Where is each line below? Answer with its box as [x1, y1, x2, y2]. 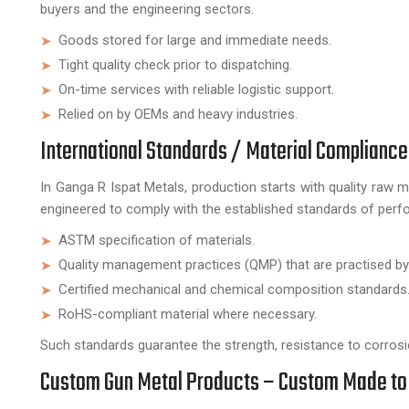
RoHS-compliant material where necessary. [58, 306, 317, 322]
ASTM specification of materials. [58, 232, 255, 248]
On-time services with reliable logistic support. [58, 81, 334, 98]
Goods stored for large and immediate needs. [58, 32, 331, 48]
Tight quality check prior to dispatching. [58, 57, 292, 73]
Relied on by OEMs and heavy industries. [58, 106, 298, 122]
